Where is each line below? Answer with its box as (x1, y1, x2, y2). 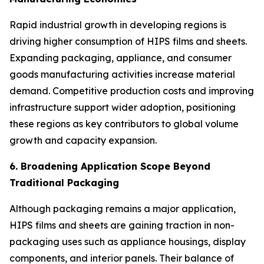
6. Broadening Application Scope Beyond (9, 160, 210, 172)
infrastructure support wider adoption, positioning (9, 101, 236, 113)
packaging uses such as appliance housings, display (9, 235, 246, 247)
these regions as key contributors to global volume (9, 117, 239, 130)
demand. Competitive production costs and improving (9, 84, 254, 97)
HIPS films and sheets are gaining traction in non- (9, 219, 235, 231)
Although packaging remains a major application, (9, 202, 236, 214)
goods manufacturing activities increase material (9, 68, 235, 80)
